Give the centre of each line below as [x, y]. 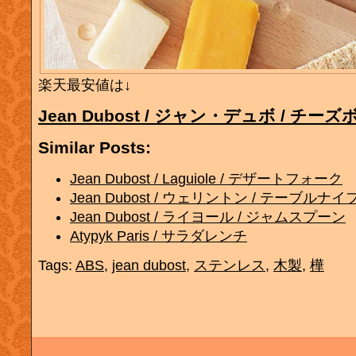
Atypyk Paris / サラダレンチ [159, 236]
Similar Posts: [95, 147]
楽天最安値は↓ [85, 85]
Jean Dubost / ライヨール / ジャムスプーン [208, 217]
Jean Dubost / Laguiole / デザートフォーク [206, 178]
